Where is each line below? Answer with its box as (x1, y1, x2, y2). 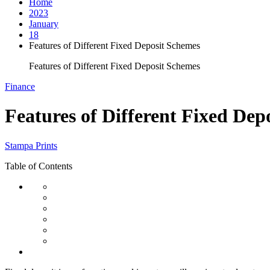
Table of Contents (5, 160, 72, 171)
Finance (5, 81, 35, 92)
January (29, 18, 58, 29)
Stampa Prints (5, 140, 57, 151)
